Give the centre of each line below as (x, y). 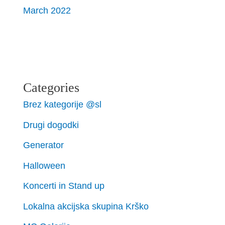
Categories (51, 87)
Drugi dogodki (51, 125)
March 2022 (47, 10)
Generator (44, 145)
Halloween (44, 165)
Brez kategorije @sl (63, 104)
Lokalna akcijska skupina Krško (86, 206)
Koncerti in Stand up (64, 186)
